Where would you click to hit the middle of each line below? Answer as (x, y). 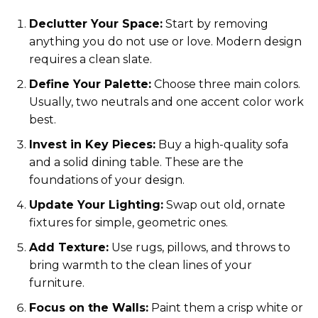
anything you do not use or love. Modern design (165, 42)
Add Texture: (69, 248)
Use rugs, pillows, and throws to (199, 248)
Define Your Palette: (90, 84)
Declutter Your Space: (96, 24)
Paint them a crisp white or (226, 308)
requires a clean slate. (91, 60)
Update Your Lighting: (96, 205)
